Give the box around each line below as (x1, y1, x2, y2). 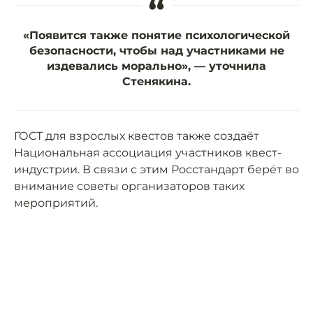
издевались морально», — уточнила (47, 59, 266, 73)
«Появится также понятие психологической (23, 29, 290, 43)
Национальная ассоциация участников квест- (14, 146, 282, 160)
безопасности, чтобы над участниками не (29, 44, 284, 58)
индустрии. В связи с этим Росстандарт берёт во (14, 163, 299, 177)
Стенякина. (122, 75, 191, 89)
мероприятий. (14, 196, 98, 210)
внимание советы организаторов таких (14, 180, 245, 194)
